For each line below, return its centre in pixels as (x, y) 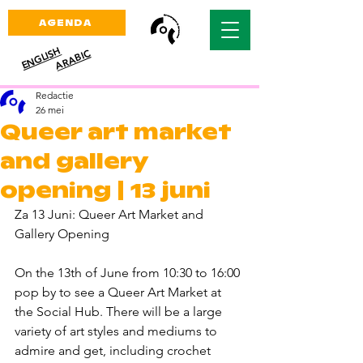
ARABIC (73, 59)
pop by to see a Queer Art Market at (120, 292)
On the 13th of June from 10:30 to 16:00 (129, 273)
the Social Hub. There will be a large (120, 312)
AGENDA (65, 23)
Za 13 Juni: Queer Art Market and (111, 214)
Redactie (55, 95)
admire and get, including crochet (114, 350)
